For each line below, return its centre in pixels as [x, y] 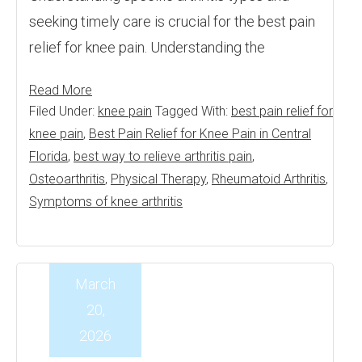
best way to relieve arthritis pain [163, 156]
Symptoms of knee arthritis [106, 202]
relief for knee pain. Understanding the [147, 47]
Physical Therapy [158, 179]
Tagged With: [193, 111]
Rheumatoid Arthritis [269, 179]
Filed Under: [63, 111]
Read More [61, 90]
